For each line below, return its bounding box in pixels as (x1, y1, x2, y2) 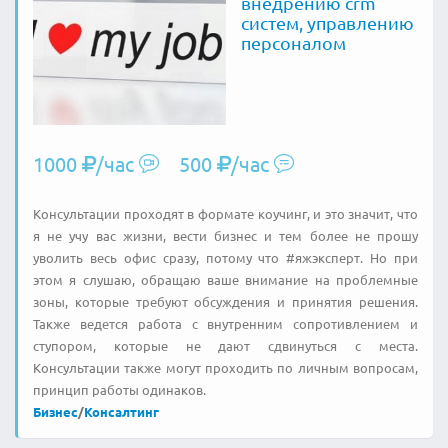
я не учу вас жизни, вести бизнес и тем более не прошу (33, 227, 418, 244)
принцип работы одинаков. (33, 381, 206, 398)
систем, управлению (240, 11, 414, 33)
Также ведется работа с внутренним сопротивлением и (33, 315, 418, 332)
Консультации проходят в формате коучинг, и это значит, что (33, 205, 418, 222)
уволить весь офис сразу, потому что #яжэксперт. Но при (33, 249, 418, 266)
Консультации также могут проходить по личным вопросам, (33, 359, 418, 376)
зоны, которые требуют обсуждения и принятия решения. (33, 293, 418, 310)
